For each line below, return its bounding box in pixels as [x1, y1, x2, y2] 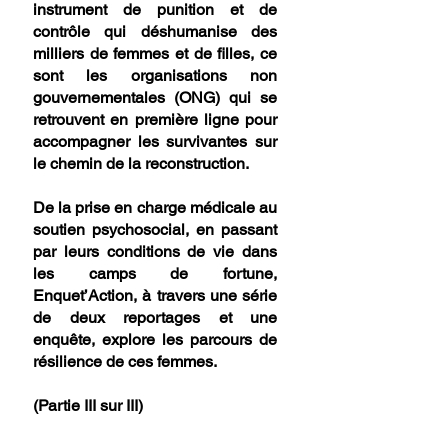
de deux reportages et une [33, 308, 277, 327]
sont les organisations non [33, 66, 277, 85]
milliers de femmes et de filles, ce [33, 44, 277, 63]
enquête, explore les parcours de [33, 330, 277, 349]
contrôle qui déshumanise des [33, 22, 277, 41]
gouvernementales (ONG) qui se [33, 88, 277, 107]
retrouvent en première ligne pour [33, 110, 277, 129]
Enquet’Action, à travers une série [33, 286, 277, 305]
